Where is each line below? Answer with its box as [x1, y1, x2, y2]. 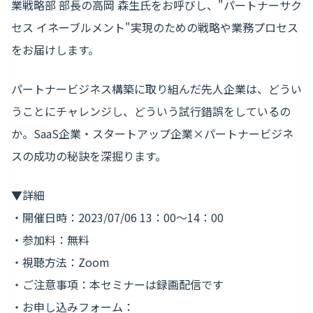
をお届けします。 [11, 41, 99, 59]
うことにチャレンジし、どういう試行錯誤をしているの [11, 103, 291, 120]
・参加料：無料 [11, 231, 89, 249]
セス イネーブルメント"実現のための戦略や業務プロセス [11, 19, 298, 36]
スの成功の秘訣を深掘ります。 [11, 147, 166, 165]
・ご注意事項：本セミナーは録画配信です [11, 276, 224, 293]
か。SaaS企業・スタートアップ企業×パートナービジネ [11, 125, 293, 143]
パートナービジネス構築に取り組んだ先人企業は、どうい [11, 80, 302, 98]
